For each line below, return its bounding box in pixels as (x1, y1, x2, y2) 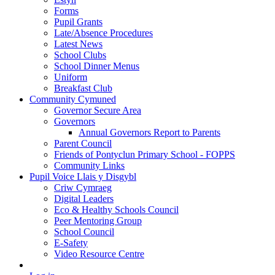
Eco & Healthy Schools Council (54, 204, 179, 215)
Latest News (54, 39, 103, 50)
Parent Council (54, 138, 112, 149)
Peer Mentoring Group (54, 215, 142, 227)
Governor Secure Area (54, 105, 141, 116)
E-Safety (54, 238, 88, 249)
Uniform (54, 72, 87, 83)
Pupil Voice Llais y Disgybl (29, 171, 136, 182)
